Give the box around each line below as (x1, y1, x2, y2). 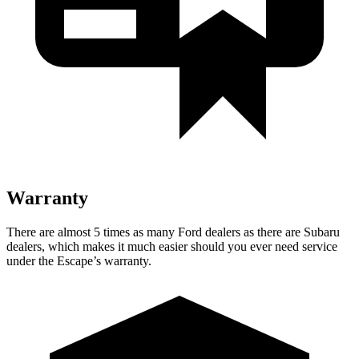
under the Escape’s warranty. (6, 253, 151, 268)
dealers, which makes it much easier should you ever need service (6, 239, 337, 253)
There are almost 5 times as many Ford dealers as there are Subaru (6, 224, 340, 239)
